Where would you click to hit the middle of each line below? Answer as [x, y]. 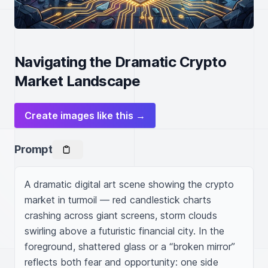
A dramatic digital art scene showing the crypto [129, 184]
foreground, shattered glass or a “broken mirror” [130, 246]
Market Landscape [77, 81]
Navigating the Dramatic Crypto [120, 62]
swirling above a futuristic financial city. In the [124, 231]
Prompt [33, 149]
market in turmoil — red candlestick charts [118, 200]
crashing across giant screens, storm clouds [121, 215]
